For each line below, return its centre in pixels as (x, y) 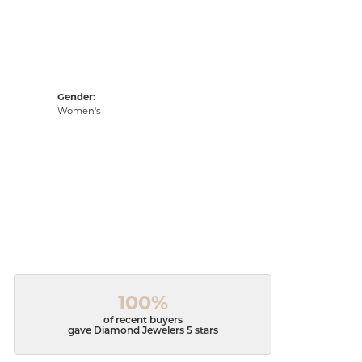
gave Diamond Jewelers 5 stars (143, 332)
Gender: (76, 97)
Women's (79, 111)
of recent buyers (143, 321)
